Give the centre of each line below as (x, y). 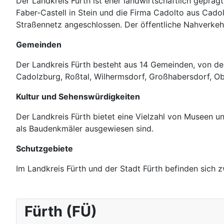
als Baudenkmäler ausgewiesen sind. (85, 128)
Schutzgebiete (44, 148)
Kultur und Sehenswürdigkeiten (78, 96)
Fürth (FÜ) (61, 211)
